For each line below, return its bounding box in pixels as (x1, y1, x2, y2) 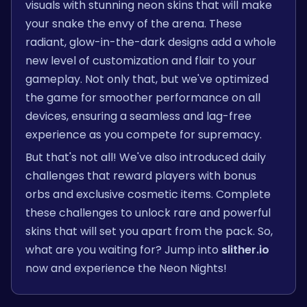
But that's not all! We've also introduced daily (25, 149, 266, 165)
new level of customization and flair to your (25, 52, 256, 69)
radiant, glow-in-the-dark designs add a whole (25, 34, 276, 50)
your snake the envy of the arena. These (25, 15, 242, 32)
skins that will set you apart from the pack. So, (25, 223, 273, 239)
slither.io (221, 241, 269, 258)
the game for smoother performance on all (25, 89, 260, 106)
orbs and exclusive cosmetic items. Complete (25, 186, 271, 202)
